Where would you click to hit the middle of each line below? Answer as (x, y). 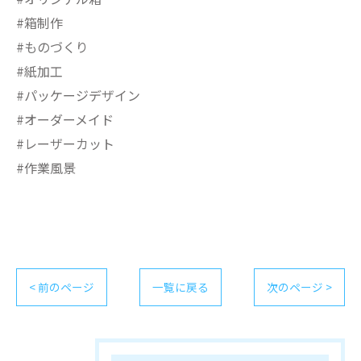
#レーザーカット (65, 143)
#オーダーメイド (65, 119)
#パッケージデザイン (78, 95)
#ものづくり (52, 47)
